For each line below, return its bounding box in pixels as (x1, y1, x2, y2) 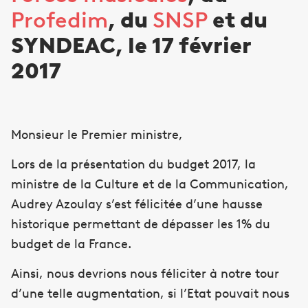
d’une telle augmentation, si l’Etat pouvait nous (11, 286, 289, 302)
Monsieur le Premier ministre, (11, 126, 183, 142)
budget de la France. (11, 236, 131, 252)
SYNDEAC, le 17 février (11, 32, 251, 59)
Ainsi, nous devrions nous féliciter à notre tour (11, 266, 279, 282)
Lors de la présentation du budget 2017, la (11, 157, 256, 173)
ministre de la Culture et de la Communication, (11, 177, 289, 192)
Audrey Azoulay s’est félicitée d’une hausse (11, 197, 263, 212)
